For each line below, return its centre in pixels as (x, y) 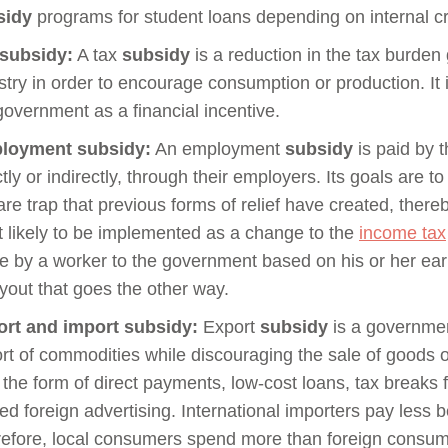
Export (229, 326)
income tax (402, 232)
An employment (218, 148)
